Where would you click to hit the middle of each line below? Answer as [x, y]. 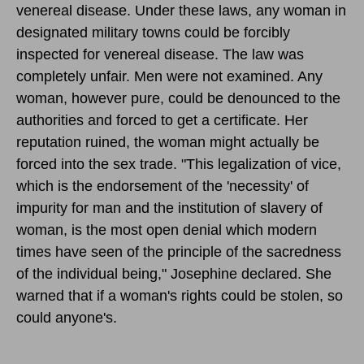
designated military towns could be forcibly [153, 32]
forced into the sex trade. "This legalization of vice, [179, 164]
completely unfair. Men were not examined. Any [169, 76]
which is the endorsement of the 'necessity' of [162, 186]
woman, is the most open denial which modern [167, 230]
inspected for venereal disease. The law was [160, 54]
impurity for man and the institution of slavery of [169, 208]
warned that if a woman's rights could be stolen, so [180, 295]
